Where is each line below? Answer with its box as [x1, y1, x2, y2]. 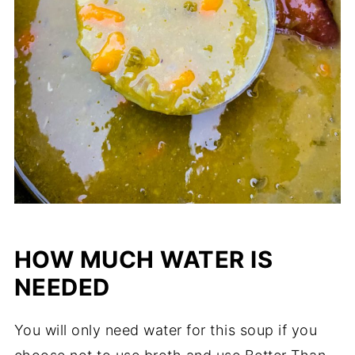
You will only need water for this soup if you [13, 322, 318, 339]
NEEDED [13, 273, 110, 302]
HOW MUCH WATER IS [13, 246, 273, 274]
